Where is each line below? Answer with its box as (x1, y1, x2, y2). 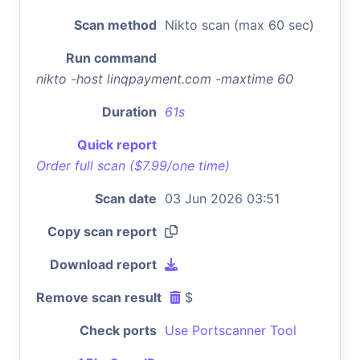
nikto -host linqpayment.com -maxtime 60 (36, 70, 293, 87)
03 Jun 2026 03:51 (165, 190, 280, 207)
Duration (102, 103, 157, 120)
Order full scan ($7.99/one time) (36, 157, 230, 174)
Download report (50, 256, 157, 272)
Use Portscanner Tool (165, 321, 297, 338)
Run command (66, 49, 157, 66)
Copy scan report (47, 223, 157, 239)
